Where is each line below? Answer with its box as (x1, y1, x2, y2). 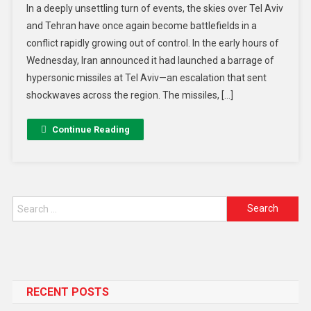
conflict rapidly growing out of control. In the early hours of (26, 37, 279, 49)
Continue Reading (51, 124, 130, 135)
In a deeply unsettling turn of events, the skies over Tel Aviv (26, 2, 283, 14)
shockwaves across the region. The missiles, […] (26, 89, 233, 101)
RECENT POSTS (26, 285, 109, 299)
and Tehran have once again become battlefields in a (26, 19, 257, 31)
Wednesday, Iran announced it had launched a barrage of (26, 54, 274, 66)
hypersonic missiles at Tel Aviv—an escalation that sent (26, 72, 267, 83)
